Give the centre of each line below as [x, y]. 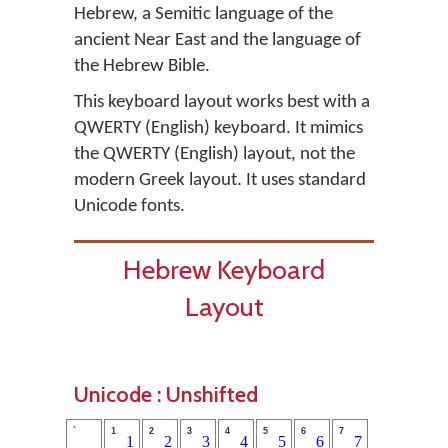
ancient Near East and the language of [217, 40]
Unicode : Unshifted [166, 394]
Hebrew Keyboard [224, 269]
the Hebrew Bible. [142, 66]
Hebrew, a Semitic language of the [203, 14]
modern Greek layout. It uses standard [220, 180]
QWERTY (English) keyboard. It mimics [218, 128]
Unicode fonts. [129, 206]
